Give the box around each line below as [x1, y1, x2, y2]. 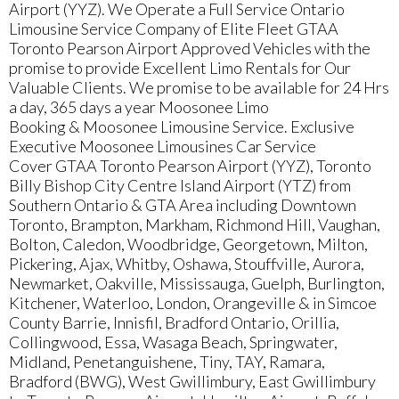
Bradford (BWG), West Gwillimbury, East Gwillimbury [9, 371, 376, 391]
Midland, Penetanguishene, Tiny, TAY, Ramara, [9, 352, 325, 371]
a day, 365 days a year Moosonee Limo [9, 97, 269, 117]
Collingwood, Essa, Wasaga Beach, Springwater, [9, 332, 338, 352]
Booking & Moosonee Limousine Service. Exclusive [9, 117, 354, 136]
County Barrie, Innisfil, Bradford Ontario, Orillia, [9, 313, 339, 332]
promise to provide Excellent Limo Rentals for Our [9, 58, 351, 77]
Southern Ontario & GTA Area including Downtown [9, 195, 356, 215]
